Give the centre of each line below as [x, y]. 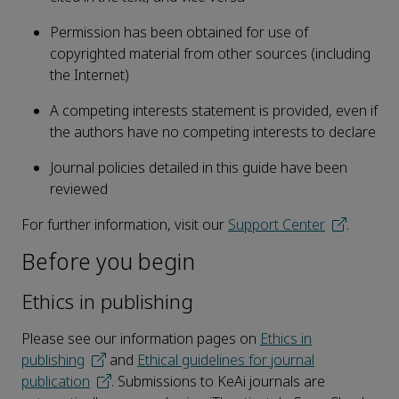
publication [56, 382]
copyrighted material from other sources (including [210, 54]
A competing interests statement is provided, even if [214, 111]
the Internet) [90, 76]
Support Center [277, 225]
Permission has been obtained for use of [179, 33]
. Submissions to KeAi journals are [218, 382]
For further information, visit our [125, 225]
